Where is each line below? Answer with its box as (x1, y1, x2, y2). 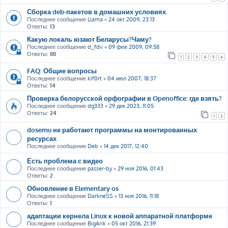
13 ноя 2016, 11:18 (119, 192, 159, 199)
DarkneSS (88, 192, 113, 199)
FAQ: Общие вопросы (27, 66, 97, 75)
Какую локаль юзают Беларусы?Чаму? (27, 35, 152, 43)
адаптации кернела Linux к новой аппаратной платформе (27, 211, 212, 220)
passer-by (88, 165, 112, 172)
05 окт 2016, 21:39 (111, 220, 156, 227)
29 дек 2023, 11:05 (109, 102, 154, 109)
